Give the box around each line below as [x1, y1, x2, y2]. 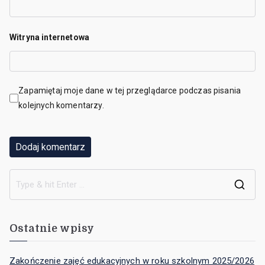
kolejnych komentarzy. [18, 100, 104, 110]
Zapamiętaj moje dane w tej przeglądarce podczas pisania [18, 85, 241, 95]
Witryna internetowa [9, 32, 90, 42]
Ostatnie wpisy [9, 222, 95, 235]
